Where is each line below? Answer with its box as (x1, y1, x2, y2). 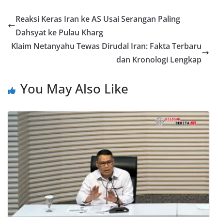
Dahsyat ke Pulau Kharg (15, 27, 103, 38)
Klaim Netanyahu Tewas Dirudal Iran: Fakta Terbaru (11, 41, 201, 52)
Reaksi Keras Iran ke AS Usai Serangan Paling (15, 14, 180, 25)
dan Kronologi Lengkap (116, 54, 201, 65)
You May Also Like (20, 80, 128, 98)
